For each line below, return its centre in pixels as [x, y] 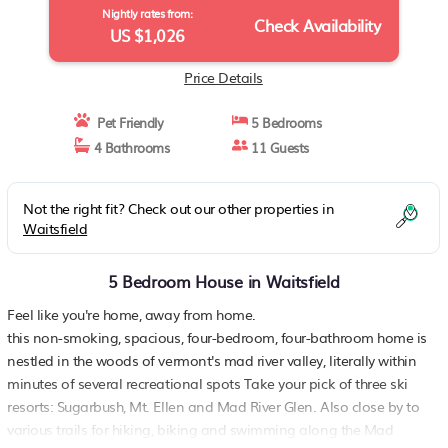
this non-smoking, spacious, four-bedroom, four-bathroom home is [217, 337]
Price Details [223, 77]
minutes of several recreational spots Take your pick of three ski [207, 383]
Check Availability [317, 25]
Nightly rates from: [147, 13]
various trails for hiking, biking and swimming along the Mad [200, 429]
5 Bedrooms [284, 122]
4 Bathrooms [130, 147]
